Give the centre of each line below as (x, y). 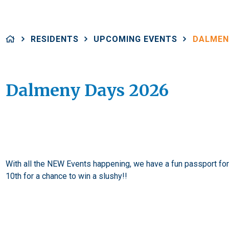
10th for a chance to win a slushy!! (67, 176)
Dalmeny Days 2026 (87, 90)
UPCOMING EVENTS (136, 39)
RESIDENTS (54, 39)
